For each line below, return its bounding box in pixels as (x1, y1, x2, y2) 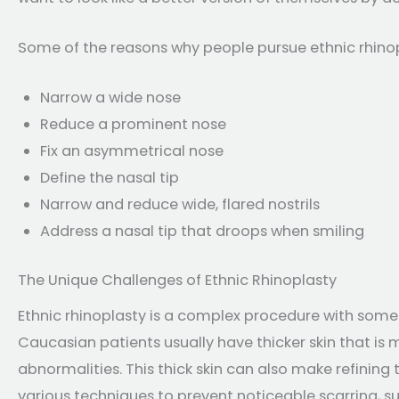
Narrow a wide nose (39, 87, 181, 109)
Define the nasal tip (39, 167, 179, 189)
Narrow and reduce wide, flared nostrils (39, 194, 320, 216)
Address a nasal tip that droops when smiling (39, 221, 364, 242)
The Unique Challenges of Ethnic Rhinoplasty (18, 269, 337, 290)
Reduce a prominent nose (39, 114, 226, 135)
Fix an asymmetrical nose (39, 141, 224, 162)
